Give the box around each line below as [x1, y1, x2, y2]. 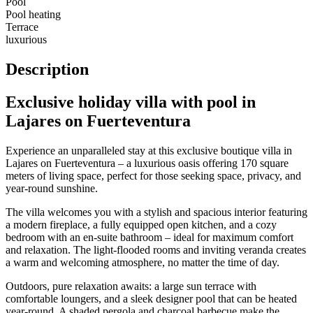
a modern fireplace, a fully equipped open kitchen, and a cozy [6, 218, 277, 231]
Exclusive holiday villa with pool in [6, 92, 256, 111]
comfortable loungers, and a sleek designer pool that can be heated [6, 292, 297, 305]
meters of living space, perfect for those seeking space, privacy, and [6, 169, 301, 182]
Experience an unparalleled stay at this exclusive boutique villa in [6, 144, 292, 156]
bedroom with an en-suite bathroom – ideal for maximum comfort [6, 231, 293, 243]
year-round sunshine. [6, 182, 98, 194]
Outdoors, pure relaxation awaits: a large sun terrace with [6, 279, 256, 292]
